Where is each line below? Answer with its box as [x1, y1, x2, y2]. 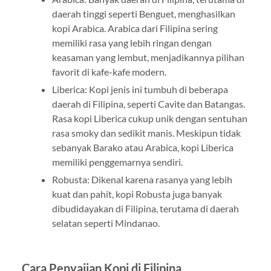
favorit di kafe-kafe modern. [51, 65, 166, 77]
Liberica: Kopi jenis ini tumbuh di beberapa [51, 83, 228, 95]
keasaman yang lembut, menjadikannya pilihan [51, 51, 244, 63]
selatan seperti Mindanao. [51, 217, 160, 229]
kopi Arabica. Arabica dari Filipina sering [51, 22, 218, 34]
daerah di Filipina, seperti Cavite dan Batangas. [51, 97, 245, 109]
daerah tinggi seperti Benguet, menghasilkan [51, 7, 235, 19]
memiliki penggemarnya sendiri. [51, 155, 183, 168]
